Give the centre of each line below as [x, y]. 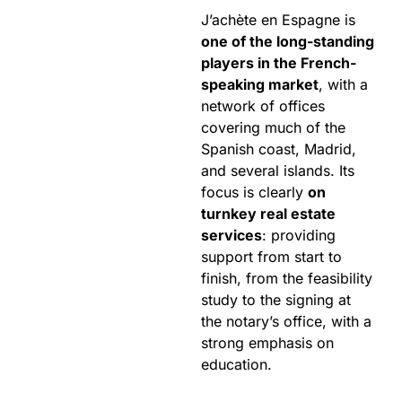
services [232, 236]
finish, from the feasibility [287, 279]
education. [236, 365]
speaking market [260, 85]
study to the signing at [276, 300]
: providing [299, 236]
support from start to [271, 257]
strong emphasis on [267, 343]
